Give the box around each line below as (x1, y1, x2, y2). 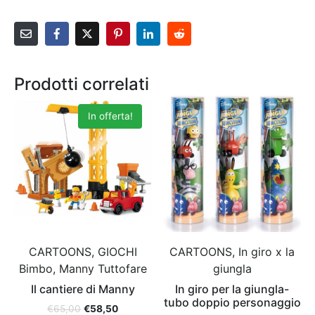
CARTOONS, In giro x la (169, 245, 295, 259)
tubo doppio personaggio (163, 295, 301, 310)
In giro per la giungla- (175, 282, 290, 297)
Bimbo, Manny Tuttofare (18, 262, 147, 276)
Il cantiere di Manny (30, 282, 135, 297)
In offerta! (87, 110, 133, 122)
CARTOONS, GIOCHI (28, 245, 137, 259)
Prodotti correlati (14, 74, 149, 95)
